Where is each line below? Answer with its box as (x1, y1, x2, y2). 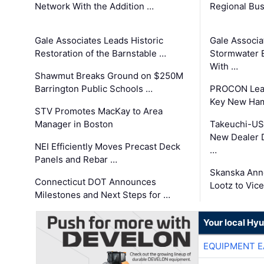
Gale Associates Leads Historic (35, 35, 164, 47)
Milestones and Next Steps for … (35, 189, 171, 201)
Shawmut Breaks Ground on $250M (35, 70, 184, 82)
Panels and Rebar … (35, 154, 118, 166)
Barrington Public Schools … (35, 83, 153, 95)
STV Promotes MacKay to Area (35, 105, 163, 117)
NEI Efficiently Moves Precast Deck (35, 141, 181, 153)
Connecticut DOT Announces (35, 176, 157, 188)
